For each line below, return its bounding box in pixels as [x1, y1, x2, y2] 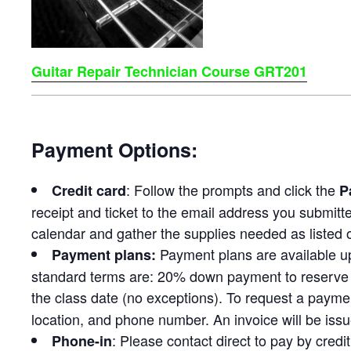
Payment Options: [31, 135, 197, 164]
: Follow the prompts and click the [126, 179, 339, 200]
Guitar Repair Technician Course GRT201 [31, 61, 307, 82]
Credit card [52, 179, 126, 201]
